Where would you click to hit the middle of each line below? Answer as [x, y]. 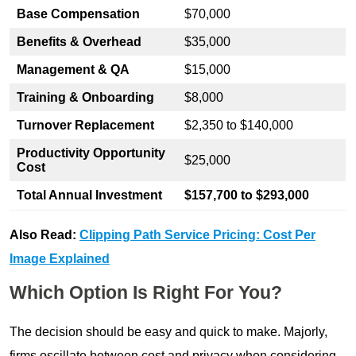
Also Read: [44, 234]
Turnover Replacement [87, 125]
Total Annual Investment [89, 195]
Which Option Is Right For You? [146, 292]
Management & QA [73, 69]
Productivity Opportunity [91, 153]
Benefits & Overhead [79, 41]
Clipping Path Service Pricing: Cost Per [197, 234]
